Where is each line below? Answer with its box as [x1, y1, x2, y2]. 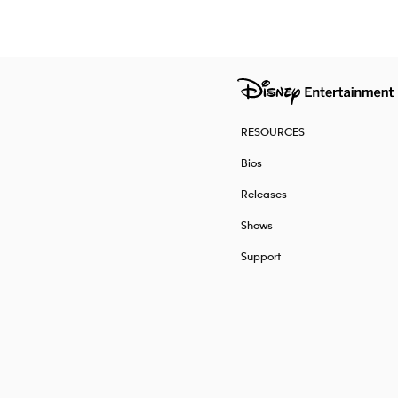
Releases [240, 188, 287, 201]
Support [240, 251, 281, 263]
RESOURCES [240, 126, 305, 139]
